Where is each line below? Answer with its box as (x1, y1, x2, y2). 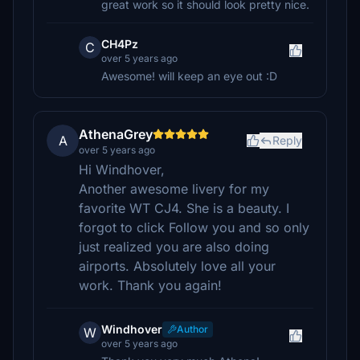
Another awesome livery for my (79, 181, 269, 197)
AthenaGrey (79, 126, 153, 142)
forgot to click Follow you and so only (79, 219, 309, 235)
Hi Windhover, (79, 162, 165, 178)
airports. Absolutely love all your (79, 258, 276, 274)
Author (177, 323, 208, 335)
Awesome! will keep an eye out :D (101, 69, 277, 83)
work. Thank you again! (79, 277, 222, 293)
